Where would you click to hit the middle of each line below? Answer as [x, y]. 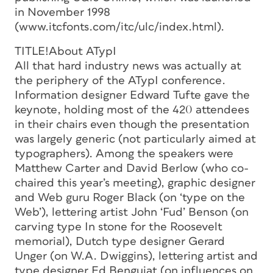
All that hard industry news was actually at [128, 66]
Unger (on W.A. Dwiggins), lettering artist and [136, 256]
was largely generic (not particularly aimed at [135, 139]
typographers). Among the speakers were [124, 154]
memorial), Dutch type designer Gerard [120, 241]
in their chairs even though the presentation [132, 124]
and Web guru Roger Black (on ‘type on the [130, 197]
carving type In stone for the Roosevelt [119, 227]
